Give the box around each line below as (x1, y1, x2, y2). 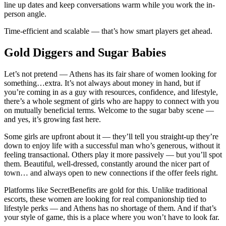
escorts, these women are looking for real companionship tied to (4, 194, 206, 203)
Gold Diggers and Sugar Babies (4, 45, 166, 59)
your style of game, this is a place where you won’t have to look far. (4, 212, 219, 221)
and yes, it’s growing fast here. (4, 115, 101, 124)
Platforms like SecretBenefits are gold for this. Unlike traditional (4, 185, 207, 194)
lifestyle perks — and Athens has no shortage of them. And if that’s (4, 203, 216, 212)
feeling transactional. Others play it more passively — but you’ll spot (4, 150, 222, 159)
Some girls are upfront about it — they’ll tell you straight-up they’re (4, 132, 218, 141)
